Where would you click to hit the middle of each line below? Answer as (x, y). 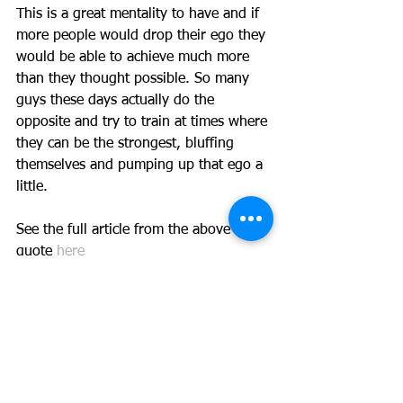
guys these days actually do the (117, 101)
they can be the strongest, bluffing (127, 144)
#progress (49, 360)
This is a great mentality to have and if (140, 15)
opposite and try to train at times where (144, 123)
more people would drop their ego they (143, 36)
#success (189, 360)
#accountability (65, 382)
